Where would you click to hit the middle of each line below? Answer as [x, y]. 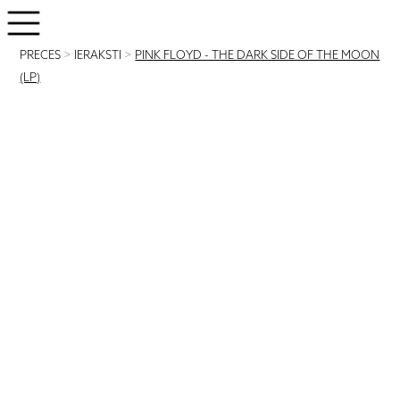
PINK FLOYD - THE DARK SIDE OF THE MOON [258, 56]
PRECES [41, 56]
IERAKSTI [98, 56]
